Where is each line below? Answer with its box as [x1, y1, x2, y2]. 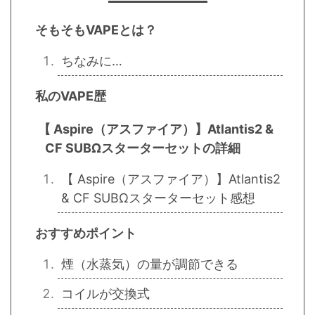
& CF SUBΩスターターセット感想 [61, 191, 255, 206]
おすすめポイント [34, 226, 136, 241]
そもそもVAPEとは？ [34, 22, 157, 38]
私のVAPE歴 [34, 89, 106, 104]
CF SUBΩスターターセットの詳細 [45, 141, 240, 156]
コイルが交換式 [61, 286, 150, 302]
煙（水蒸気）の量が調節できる [61, 257, 238, 272]
